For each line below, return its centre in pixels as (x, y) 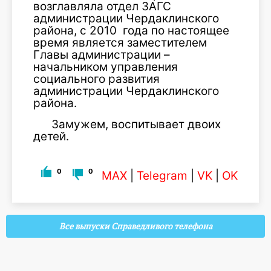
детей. (51, 136)
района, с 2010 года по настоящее (131, 31)
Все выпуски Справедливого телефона (135, 226)
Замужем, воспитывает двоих (136, 124)
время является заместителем (122, 43)
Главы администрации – (102, 55)
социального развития (96, 79)
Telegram (162, 176)
